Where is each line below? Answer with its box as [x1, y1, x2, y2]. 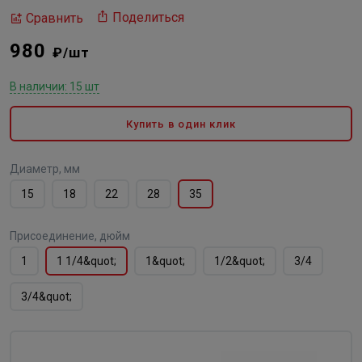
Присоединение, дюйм [10, 229, 130, 242]
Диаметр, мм [10, 162, 80, 175]
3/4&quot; [21, 289, 72, 303]
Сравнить [26, 10, 83, 26]
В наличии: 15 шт [10, 80, 99, 93]
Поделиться [112, 10, 184, 25]
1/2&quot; [214, 254, 265, 267]
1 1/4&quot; [57, 254, 116, 267]
